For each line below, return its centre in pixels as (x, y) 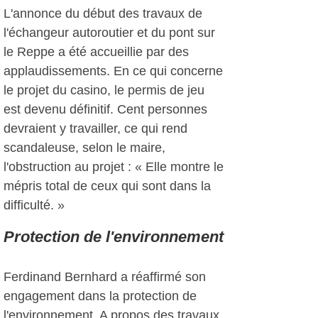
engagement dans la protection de (100, 296)
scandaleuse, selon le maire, (84, 148)
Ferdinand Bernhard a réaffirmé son (105, 277)
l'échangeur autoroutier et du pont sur (109, 33)
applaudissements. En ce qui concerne (113, 71)
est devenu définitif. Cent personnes (105, 109)
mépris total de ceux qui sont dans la (107, 186)
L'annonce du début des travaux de (103, 13)
